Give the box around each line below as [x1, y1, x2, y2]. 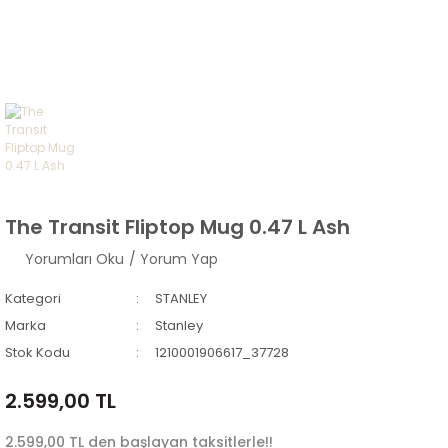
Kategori [5, 288, 61, 308]
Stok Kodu [5, 342, 70, 362]
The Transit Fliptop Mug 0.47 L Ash [5, 212, 350, 241]
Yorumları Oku [25, 248, 124, 269]
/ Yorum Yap [129, 248, 218, 269]
